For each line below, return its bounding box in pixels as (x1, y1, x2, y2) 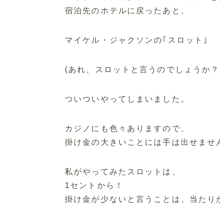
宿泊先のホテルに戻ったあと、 (65, 6, 190, 15)
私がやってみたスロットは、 (65, 167, 181, 176)
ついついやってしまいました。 (65, 95, 190, 104)
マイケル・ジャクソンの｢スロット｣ (65, 36, 209, 45)
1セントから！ (65, 181, 124, 190)
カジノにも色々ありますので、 (65, 124, 190, 133)
